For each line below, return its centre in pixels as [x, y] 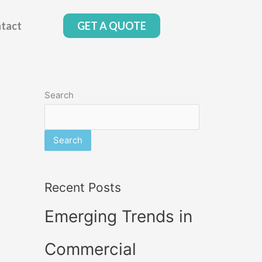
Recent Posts [83, 187]
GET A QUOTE [112, 26]
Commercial [90, 249]
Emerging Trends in [118, 216]
